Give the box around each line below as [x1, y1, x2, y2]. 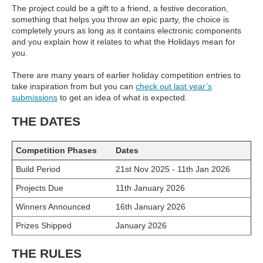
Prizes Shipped [16, 221, 72, 231]
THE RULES [12, 247, 82, 261]
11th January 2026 [116, 183, 185, 193]
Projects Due [16, 183, 63, 193]
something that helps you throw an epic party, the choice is [12, 15, 229, 25]
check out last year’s [136, 82, 212, 92]
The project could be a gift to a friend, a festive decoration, [12, 4, 228, 14]
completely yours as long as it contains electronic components [12, 26, 241, 36]
